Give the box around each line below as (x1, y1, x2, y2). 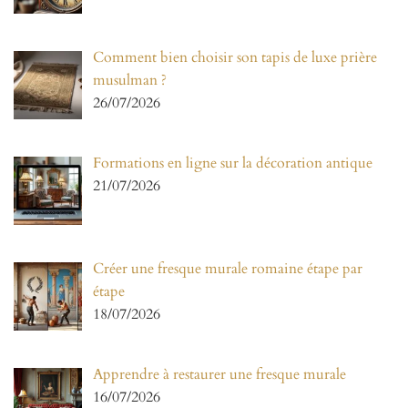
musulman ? (93, 70, 167, 91)
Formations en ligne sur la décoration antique (93, 153, 372, 174)
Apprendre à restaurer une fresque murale (93, 363, 346, 384)
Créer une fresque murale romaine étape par (93, 258, 362, 279)
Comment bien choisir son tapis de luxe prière (93, 47, 377, 68)
